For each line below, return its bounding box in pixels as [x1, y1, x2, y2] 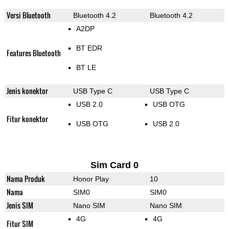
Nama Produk [6, 173, 45, 185]
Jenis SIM [6, 200, 33, 211]
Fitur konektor [6, 113, 48, 125]
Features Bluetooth [6, 48, 61, 59]
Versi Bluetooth [6, 10, 51, 21]
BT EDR [76, 44, 102, 53]
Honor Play [73, 175, 109, 184]
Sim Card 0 [90, 160, 139, 171]
